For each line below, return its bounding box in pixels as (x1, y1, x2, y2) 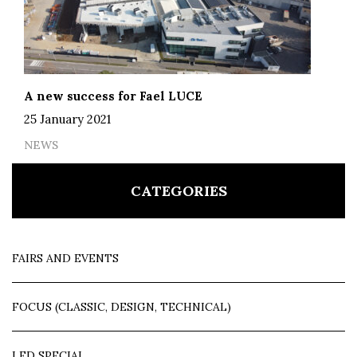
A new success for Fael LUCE (24, 88, 202, 104)
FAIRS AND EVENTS (12, 250, 119, 265)
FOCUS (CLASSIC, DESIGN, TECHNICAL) (12, 299, 231, 314)
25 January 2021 (24, 111, 111, 127)
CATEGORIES (130, 181, 227, 200)
